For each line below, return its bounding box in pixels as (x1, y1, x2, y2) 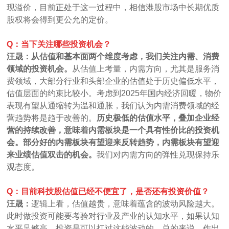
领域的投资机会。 (7, 64, 73, 73)
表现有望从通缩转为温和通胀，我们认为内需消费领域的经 (7, 101, 220, 110)
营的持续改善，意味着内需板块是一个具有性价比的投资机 (7, 125, 220, 134)
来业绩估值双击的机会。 (7, 150, 97, 159)
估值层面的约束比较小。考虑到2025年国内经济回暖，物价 (7, 88, 222, 98)
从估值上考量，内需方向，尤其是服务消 (72, 64, 220, 73)
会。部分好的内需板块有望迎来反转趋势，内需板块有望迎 (7, 138, 220, 147)
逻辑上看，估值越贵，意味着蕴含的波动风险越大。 (31, 199, 220, 208)
